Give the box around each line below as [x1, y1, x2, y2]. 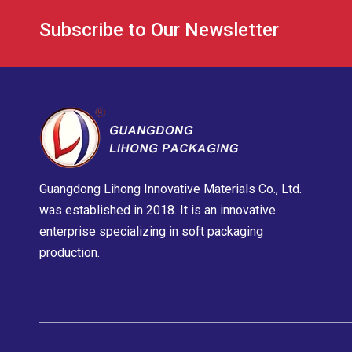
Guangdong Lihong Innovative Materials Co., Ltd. [39, 181, 302, 196]
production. [39, 245, 100, 260]
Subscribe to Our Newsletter [39, 19, 279, 41]
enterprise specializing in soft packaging [39, 224, 263, 239]
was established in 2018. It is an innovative [39, 203, 276, 218]
